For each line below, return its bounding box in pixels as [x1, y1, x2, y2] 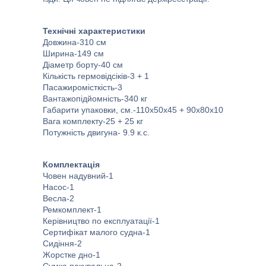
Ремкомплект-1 [43, 205, 102, 214]
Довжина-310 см [43, 37, 106, 47]
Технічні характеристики [43, 26, 145, 36]
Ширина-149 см [43, 49, 104, 58]
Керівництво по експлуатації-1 [43, 216, 160, 226]
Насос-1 [43, 182, 74, 192]
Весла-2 [43, 194, 74, 203]
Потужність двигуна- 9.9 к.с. [43, 128, 150, 137]
